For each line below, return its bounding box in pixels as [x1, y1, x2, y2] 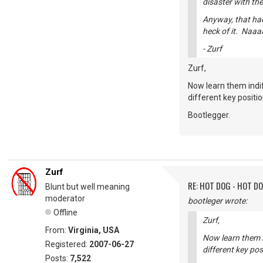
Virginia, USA [68, 225, 119, 235]
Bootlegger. [188, 110, 230, 120]
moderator [45, 194, 85, 203]
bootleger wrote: [188, 196, 247, 205]
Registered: [45, 240, 89, 249]
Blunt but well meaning [45, 182, 130, 191]
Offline [53, 208, 77, 217]
